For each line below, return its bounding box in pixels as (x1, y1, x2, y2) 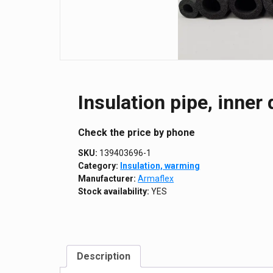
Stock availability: (78, 186, 150, 197)
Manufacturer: (78, 174, 138, 184)
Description (77, 250, 131, 263)
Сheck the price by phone (78, 127, 196, 139)
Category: (78, 161, 121, 171)
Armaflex (138, 174, 174, 184)
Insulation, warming (120, 161, 200, 171)
